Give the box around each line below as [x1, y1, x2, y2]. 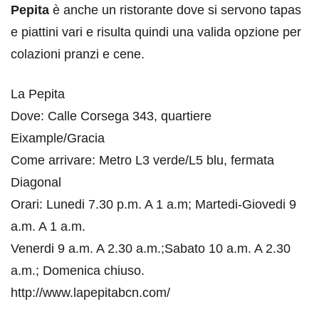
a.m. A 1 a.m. [11, 219, 85, 234]
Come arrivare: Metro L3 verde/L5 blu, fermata [11, 153, 274, 168]
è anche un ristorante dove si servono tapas [49, 3, 301, 18]
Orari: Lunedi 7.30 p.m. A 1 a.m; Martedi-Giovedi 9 [11, 197, 296, 212]
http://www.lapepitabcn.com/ [11, 286, 170, 300]
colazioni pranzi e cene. [11, 47, 145, 62]
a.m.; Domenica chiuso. [11, 263, 145, 278]
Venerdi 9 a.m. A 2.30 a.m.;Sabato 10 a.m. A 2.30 [11, 241, 291, 256]
